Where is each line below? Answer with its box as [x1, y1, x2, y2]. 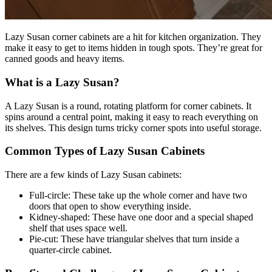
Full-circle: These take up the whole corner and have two [29, 190, 247, 200]
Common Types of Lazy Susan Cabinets [5, 144, 205, 158]
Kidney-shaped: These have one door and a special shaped [29, 212, 253, 222]
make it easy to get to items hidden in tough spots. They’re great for [5, 42, 262, 53]
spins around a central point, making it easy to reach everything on [5, 111, 258, 122]
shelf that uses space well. [29, 223, 127, 233]
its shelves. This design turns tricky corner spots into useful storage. [5, 122, 262, 133]
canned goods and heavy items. [5, 53, 124, 64]
